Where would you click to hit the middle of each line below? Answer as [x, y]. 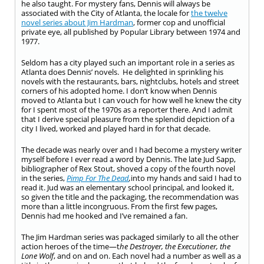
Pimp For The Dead [98, 178]
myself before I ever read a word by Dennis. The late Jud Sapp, [128, 159]
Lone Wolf [37, 256]
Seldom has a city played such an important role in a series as [128, 62]
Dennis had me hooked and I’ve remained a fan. [104, 216]
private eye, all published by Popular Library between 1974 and [131, 32]
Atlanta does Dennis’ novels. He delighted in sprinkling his [122, 72]
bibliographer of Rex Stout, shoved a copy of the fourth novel [128, 169]
